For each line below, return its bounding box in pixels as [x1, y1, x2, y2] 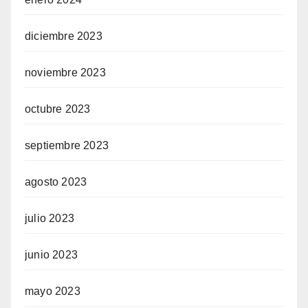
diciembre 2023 [25, 30, 102, 43]
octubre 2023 [25, 103, 91, 115]
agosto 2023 [25, 176, 87, 188]
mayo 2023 [25, 285, 80, 298]
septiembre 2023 [25, 140, 109, 152]
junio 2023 [25, 249, 78, 261]
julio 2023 [25, 212, 74, 225]
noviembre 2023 [25, 67, 106, 79]
